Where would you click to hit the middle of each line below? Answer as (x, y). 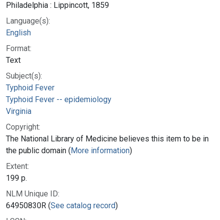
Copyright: (23, 127)
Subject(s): (24, 76)
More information (100, 150)
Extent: (17, 166)
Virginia (19, 111)
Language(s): (28, 21)
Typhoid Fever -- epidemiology (59, 99)
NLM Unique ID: (33, 193)
